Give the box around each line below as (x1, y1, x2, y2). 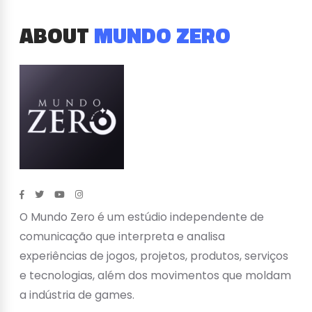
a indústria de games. (19, 287, 134, 302)
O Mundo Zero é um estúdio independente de (19, 209, 264, 224)
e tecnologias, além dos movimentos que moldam (19, 267, 291, 283)
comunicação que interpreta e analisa (19, 228, 225, 244)
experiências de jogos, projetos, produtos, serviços (19, 248, 288, 263)
